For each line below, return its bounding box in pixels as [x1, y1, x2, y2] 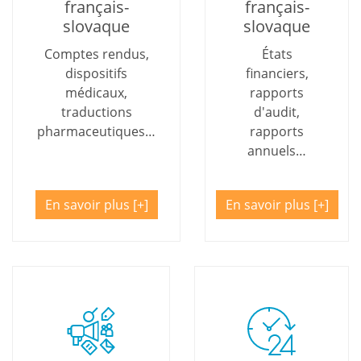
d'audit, [254, 102, 300, 121]
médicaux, [65, 83, 127, 102]
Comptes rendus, [44, 44, 149, 63]
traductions [60, 102, 132, 121]
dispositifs [65, 64, 127, 82]
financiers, [245, 64, 309, 82]
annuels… [247, 141, 306, 160]
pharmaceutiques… [37, 122, 156, 140]
